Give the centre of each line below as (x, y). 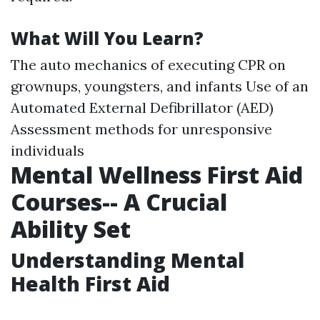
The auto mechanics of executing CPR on (148, 65)
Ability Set (71, 229)
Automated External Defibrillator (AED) (142, 107)
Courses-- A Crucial (119, 202)
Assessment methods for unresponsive (141, 129)
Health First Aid (90, 284)
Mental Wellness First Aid (157, 175)
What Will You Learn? (107, 38)
